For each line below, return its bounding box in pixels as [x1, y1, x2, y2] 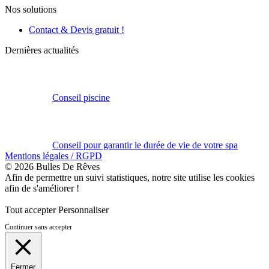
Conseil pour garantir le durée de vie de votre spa [52, 139, 238, 150]
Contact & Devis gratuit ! [29, 24, 124, 35]
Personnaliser [58, 204, 109, 215]
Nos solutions [5, 4, 56, 14]
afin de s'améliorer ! [5, 183, 79, 193]
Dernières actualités [5, 44, 79, 55]
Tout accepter [5, 204, 56, 215]
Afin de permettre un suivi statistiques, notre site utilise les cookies [5, 172, 255, 183]
